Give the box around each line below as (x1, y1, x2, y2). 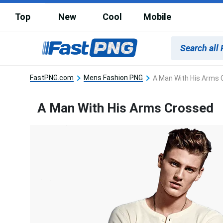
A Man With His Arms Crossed (37, 100, 214, 115)
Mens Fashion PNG (84, 73, 143, 82)
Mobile (143, 11, 171, 22)
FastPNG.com (30, 73, 74, 82)
